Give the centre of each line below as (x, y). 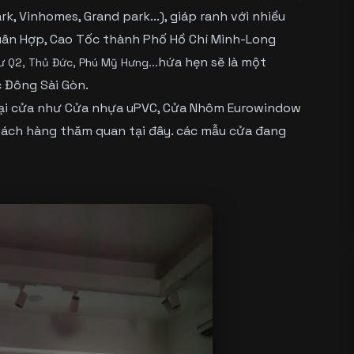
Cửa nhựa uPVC (111, 107)
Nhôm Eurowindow (245, 107)
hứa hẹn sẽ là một (212, 62)
